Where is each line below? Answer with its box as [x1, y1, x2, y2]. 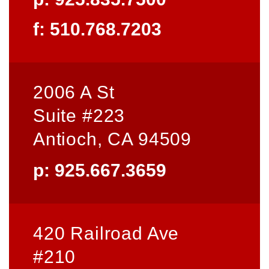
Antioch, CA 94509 [33, 128, 192, 149]
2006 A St [33, 82, 115, 102]
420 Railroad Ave [33, 223, 180, 243]
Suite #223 [33, 105, 125, 125]
